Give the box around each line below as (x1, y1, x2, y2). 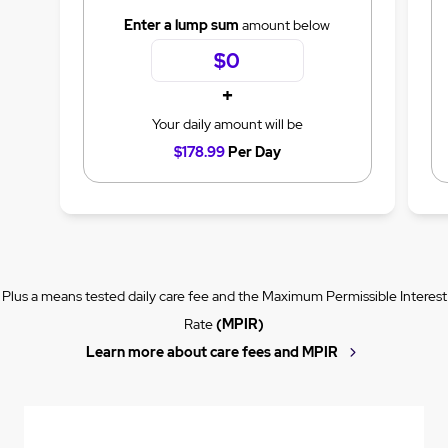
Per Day (224, 142, 281, 161)
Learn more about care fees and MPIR (85, 342, 338, 361)
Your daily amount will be (151, 114, 303, 133)
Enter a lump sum (124, 16, 240, 35)
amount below (239, 16, 331, 35)
